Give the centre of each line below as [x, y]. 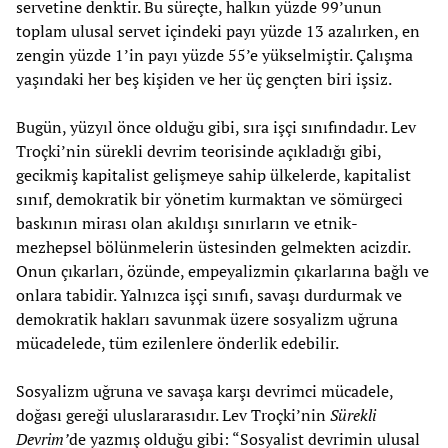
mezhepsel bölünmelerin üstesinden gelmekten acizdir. [213, 247]
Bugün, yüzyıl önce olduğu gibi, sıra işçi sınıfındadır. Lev [216, 127]
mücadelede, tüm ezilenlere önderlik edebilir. [177, 343]
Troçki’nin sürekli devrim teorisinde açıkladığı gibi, [198, 151]
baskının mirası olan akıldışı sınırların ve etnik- [187, 223]
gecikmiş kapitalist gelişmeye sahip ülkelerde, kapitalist [213, 175]
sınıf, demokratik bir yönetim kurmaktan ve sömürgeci [209, 199]
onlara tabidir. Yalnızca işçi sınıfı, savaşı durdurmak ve [209, 295]
